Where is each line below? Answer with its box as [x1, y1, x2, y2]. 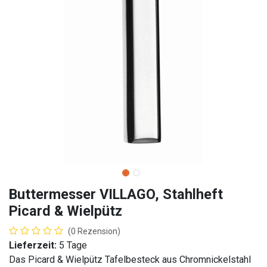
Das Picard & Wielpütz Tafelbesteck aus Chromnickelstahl [9, 254, 251, 265]
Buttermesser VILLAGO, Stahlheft [9, 186, 223, 203]
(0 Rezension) [68, 226, 120, 236]
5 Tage [59, 240, 87, 251]
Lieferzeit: [9, 240, 57, 251]
